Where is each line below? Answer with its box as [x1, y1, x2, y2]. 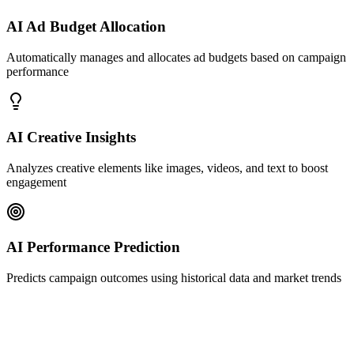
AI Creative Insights [6, 128, 136, 145]
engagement [6, 175, 66, 189]
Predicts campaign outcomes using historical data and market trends [6, 271, 341, 284]
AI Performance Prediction [6, 239, 180, 256]
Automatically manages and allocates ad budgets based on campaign [6, 51, 346, 65]
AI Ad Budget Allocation [6, 18, 166, 36]
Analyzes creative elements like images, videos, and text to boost [6, 160, 328, 175]
